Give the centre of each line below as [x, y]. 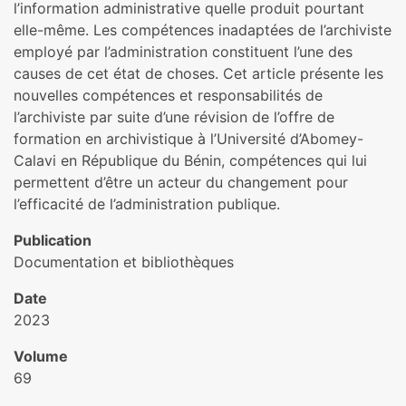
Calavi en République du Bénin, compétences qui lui [190, 160]
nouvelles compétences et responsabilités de [168, 95]
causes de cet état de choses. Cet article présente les [198, 73]
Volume [41, 356]
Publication [53, 240]
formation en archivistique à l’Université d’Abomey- [188, 139]
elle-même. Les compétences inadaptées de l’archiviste [203, 30]
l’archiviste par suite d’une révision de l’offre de [174, 117]
